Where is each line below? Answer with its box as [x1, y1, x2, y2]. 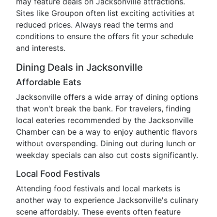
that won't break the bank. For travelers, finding [16, 104, 191, 113]
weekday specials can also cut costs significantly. [16, 150, 198, 160]
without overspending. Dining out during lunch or [16, 139, 196, 148]
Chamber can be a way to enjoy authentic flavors [16, 127, 197, 137]
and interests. [16, 43, 65, 53]
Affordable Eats [16, 77, 81, 87]
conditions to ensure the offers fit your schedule [16, 31, 193, 41]
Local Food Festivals [16, 169, 100, 179]
